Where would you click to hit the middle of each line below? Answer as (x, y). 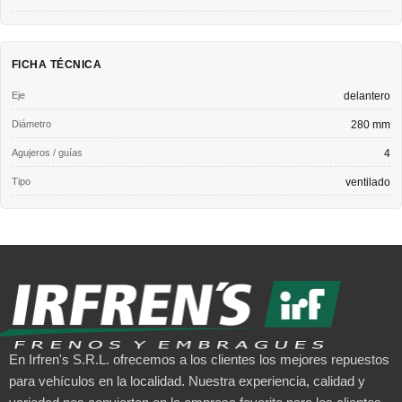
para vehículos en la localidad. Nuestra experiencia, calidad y (187, 380)
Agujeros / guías (47, 153)
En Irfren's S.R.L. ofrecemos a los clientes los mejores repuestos (199, 359)
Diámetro (31, 124)
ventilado (368, 182)
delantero (367, 96)
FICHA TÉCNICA (57, 65)
